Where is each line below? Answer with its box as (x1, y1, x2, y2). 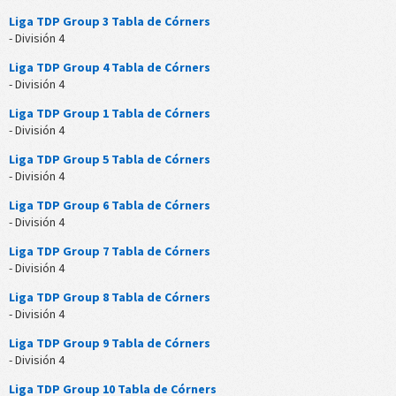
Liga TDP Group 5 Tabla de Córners (9, 151, 210, 168)
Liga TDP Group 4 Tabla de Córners (9, 59, 210, 76)
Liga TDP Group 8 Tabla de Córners (9, 289, 210, 306)
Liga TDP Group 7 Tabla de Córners (9, 243, 210, 260)
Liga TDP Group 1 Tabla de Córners (9, 105, 210, 122)
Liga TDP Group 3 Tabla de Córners (9, 13, 210, 30)
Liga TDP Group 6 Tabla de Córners (9, 197, 210, 214)
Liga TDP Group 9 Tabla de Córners (9, 335, 210, 352)
